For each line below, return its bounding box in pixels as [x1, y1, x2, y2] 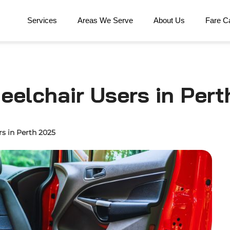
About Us [154, 16, 185, 25]
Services [27, 16, 57, 25]
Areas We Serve [78, 16, 133, 25]
